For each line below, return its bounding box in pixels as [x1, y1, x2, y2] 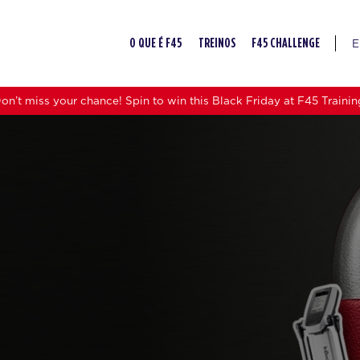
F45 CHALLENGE [251, 36, 320, 50]
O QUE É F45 [129, 36, 182, 50]
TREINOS [198, 36, 235, 50]
